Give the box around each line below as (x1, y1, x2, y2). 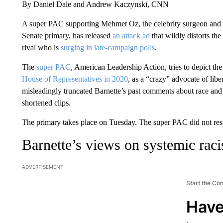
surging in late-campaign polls (60, 43, 155, 52)
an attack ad (112, 31, 150, 40)
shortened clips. (21, 98, 71, 107)
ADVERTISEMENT (21, 163, 63, 170)
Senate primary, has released (21, 31, 112, 40)
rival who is (21, 43, 61, 52)
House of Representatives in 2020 (21, 74, 128, 83)
